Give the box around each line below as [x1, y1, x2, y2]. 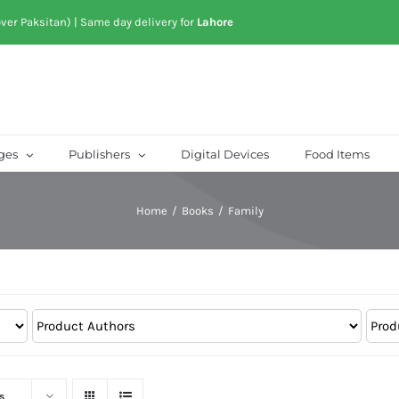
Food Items [304, 147, 370, 161]
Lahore [197, 15, 233, 28]
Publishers [68, 147, 130, 161]
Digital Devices [180, 147, 269, 161]
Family [227, 203, 264, 217]
